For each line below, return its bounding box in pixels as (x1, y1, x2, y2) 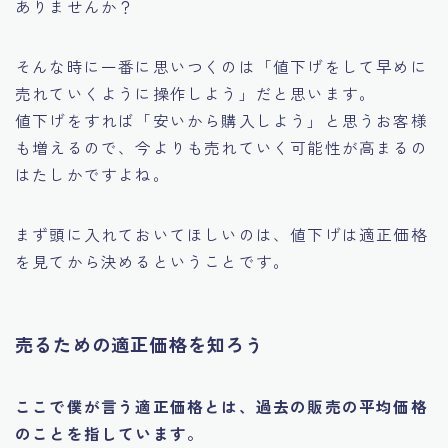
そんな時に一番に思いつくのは (15, 54, 256, 77)
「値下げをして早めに (255, 54, 428, 77)
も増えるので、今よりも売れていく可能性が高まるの (15, 135, 428, 158)
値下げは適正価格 (290, 222, 428, 245)
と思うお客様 (324, 108, 428, 131)
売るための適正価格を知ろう (15, 331, 265, 358)
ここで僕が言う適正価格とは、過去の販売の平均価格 (15, 395, 428, 418)
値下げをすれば (15, 108, 136, 131)
